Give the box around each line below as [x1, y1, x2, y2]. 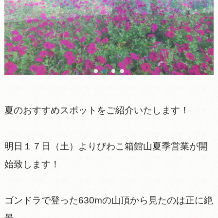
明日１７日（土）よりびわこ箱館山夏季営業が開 [4, 141, 208, 151]
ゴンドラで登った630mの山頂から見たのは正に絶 [4, 195, 213, 205]
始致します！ [4, 159, 60, 169]
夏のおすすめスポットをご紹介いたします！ [4, 105, 189, 115]
